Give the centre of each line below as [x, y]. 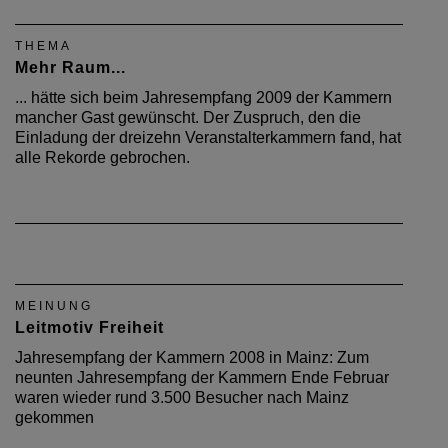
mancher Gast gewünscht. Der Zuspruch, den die [188, 117]
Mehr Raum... [70, 67]
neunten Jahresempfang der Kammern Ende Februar [202, 377]
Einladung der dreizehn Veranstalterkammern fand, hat [208, 137]
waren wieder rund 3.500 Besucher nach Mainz [182, 397]
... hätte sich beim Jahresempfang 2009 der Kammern [203, 97]
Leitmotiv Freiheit [89, 327]
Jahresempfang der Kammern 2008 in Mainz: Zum [192, 357]
